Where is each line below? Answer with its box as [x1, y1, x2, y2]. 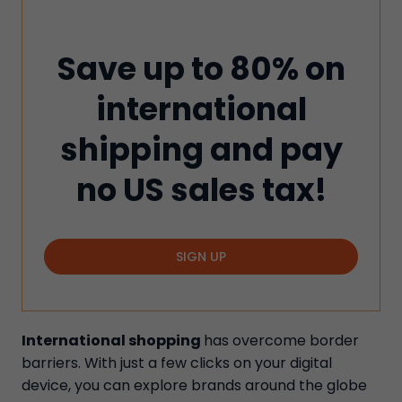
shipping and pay [59, 127, 343, 171]
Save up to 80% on [57, 47, 345, 91]
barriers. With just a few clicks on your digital [22, 353, 332, 373]
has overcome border [204, 330, 359, 351]
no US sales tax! [75, 168, 327, 212]
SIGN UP [176, 248, 226, 266]
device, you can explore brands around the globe [22, 375, 367, 396]
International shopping [22, 330, 204, 351]
